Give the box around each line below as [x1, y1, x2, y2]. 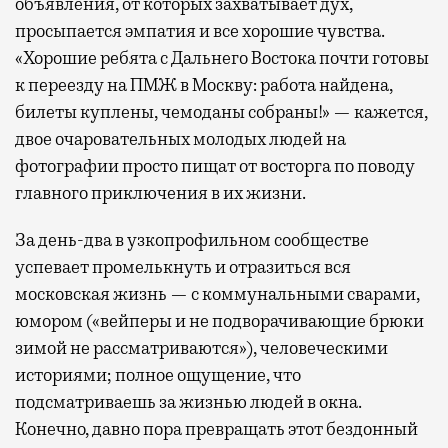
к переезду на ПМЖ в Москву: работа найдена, [15, 73, 393, 96]
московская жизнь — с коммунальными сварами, [15, 282, 420, 305]
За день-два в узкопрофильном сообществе [15, 228, 369, 251]
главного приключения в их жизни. [15, 181, 306, 204]
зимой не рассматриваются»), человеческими [15, 336, 388, 359]
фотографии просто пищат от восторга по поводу [15, 154, 415, 177]
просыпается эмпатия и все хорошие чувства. [15, 19, 385, 42]
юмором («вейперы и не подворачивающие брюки [15, 309, 424, 332]
